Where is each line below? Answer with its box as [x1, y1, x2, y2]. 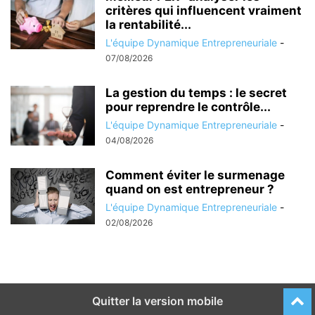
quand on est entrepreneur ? [105, 182, 274, 197]
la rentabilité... [105, 18, 191, 32]
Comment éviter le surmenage [105, 168, 285, 183]
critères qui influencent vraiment [105, 4, 302, 18]
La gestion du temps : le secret [105, 86, 287, 101]
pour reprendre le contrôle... [105, 100, 271, 115]
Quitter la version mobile [92, 294, 223, 309]
